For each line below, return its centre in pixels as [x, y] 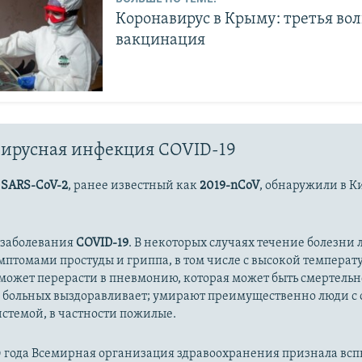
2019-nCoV [230, 186]
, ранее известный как [134, 186]
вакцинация [161, 40]
